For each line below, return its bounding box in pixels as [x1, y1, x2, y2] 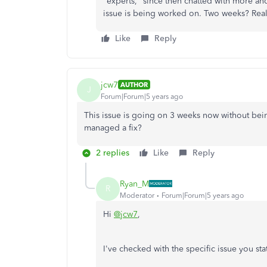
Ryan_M [120, 178, 149, 189]
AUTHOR [120, 80, 148, 89]
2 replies [96, 148, 129, 158]
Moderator [120, 191, 154, 200]
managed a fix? [84, 123, 142, 133]
